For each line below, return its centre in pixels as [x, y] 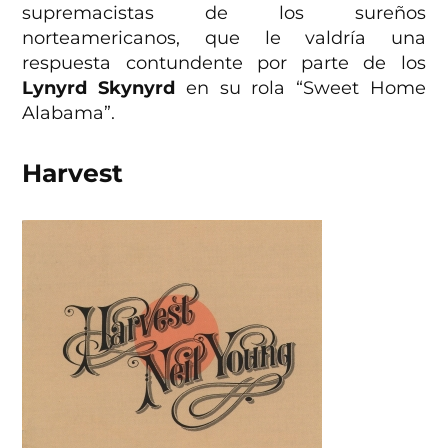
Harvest [73, 172]
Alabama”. [69, 112]
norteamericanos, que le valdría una [224, 37]
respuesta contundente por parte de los [224, 62]
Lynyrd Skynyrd [99, 87]
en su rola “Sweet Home [300, 87]
